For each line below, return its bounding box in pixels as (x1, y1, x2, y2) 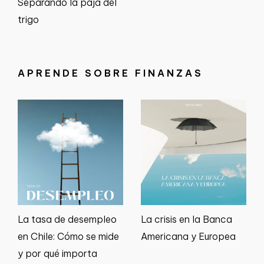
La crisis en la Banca (141, 213, 232, 226)
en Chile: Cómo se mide (18, 230, 119, 243)
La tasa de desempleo (18, 213, 117, 226)
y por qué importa (18, 247, 97, 260)
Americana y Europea (141, 230, 236, 243)
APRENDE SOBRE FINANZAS (18, 67, 203, 80)
